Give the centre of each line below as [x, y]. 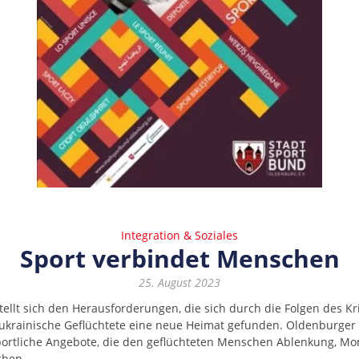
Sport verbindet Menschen [179, 258]
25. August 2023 [179, 282]
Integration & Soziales [179, 235]
